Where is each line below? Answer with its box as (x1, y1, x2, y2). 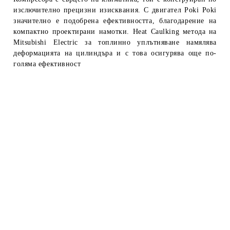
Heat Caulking (132, 27, 183, 35)
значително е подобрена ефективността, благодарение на (13, 16, 217, 25)
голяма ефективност (13, 60, 81, 68)
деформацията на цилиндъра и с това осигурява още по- (13, 49, 217, 57)
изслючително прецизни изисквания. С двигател (13, 6, 185, 14)
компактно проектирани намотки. (13, 27, 133, 35)
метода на (182, 27, 217, 35)
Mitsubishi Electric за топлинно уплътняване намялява (13, 38, 217, 46)
